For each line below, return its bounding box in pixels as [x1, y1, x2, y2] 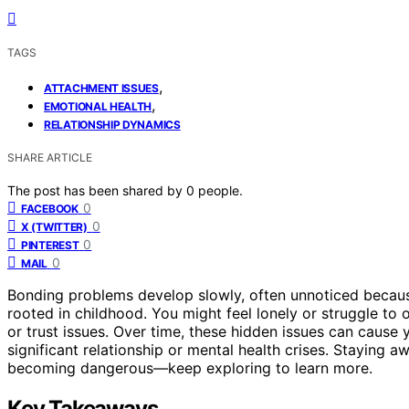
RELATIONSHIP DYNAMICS [44, 117, 181, 131]
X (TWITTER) [21, 219, 88, 234]
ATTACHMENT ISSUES [44, 80, 159, 95]
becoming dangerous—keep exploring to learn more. [7, 358, 372, 377]
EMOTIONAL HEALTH [44, 99, 152, 113]
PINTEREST [21, 237, 79, 252]
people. [198, 182, 243, 198]
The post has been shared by [7, 182, 186, 198]
